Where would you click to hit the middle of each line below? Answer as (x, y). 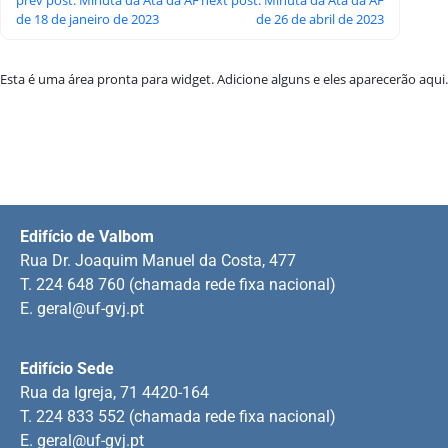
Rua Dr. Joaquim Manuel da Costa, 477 (158, 260)
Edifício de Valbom (87, 236)
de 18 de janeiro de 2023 (87, 18)
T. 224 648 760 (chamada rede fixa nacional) (178, 284)
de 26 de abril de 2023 (320, 18)
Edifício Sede (67, 368)
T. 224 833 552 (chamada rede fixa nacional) (178, 416)
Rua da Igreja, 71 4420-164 (114, 392)
